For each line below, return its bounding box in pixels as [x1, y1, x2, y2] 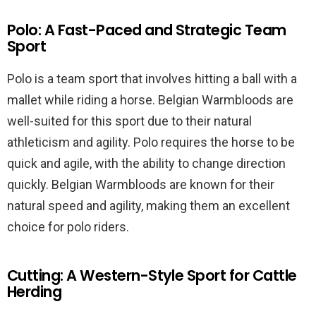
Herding [7, 281, 62, 302]
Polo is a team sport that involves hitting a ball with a [7, 71, 297, 86]
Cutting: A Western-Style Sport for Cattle [7, 265, 297, 286]
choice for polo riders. [7, 219, 129, 234]
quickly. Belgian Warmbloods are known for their [7, 177, 274, 192]
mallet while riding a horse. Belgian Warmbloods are [7, 92, 293, 107]
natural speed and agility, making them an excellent [7, 198, 290, 213]
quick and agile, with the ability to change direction [7, 156, 286, 171]
